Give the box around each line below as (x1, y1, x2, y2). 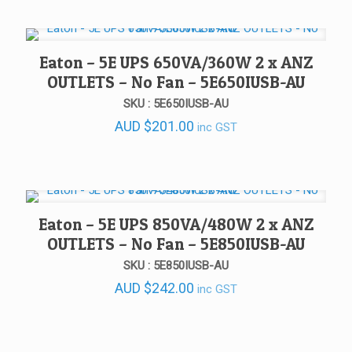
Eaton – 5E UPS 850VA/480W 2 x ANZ (38, 214, 314, 234)
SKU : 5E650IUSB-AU (123, 96, 229, 111)
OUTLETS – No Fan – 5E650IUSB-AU (47, 71, 305, 92)
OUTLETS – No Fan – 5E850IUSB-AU (47, 233, 305, 254)
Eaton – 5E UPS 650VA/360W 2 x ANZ (38, 52, 313, 72)
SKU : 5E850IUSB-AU (123, 258, 229, 273)
